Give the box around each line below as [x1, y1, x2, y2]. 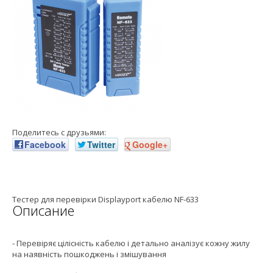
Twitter [87, 138, 115, 151]
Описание [12, 201, 74, 220]
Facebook [24, 138, 66, 151]
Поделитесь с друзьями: [12, 127, 106, 138]
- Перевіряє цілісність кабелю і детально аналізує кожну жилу [12, 238, 250, 249]
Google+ [132, 138, 168, 151]
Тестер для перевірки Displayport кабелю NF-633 [12, 194, 199, 205]
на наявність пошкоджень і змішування [12, 249, 166, 260]
